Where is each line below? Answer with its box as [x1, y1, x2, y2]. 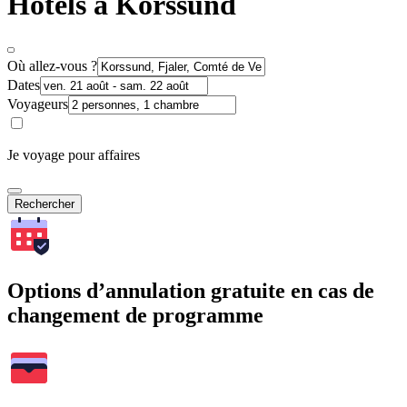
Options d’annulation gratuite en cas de [7, 279, 374, 303]
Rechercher [15, 197, 74, 212]
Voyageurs [7, 96, 68, 113]
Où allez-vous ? [7, 58, 97, 74]
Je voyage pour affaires [7, 147, 140, 164]
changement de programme [7, 303, 263, 328]
